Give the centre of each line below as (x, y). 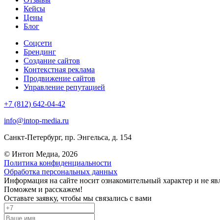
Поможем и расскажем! (43, 189)
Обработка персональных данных (61, 171)
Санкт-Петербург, (34, 137)
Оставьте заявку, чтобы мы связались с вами (78, 198)
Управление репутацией (64, 87)
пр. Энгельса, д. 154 (98, 137)
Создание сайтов (52, 60)
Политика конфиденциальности (58, 163)
